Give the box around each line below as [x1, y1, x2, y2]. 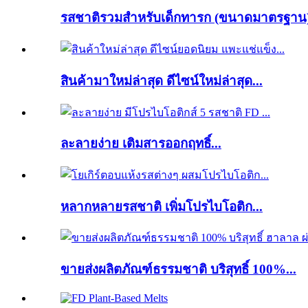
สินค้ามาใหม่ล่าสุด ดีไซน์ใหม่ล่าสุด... [60, 73, 263, 88]
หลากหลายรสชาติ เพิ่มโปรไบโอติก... [60, 199, 263, 214]
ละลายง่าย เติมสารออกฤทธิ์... [60, 136, 221, 151]
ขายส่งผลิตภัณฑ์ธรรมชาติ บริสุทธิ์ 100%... [60, 262, 296, 277]
